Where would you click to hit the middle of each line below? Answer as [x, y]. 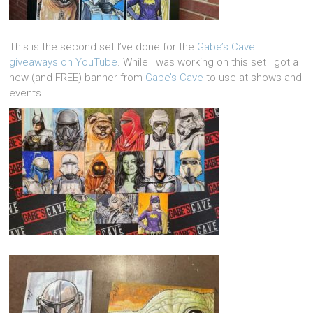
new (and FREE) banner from [78, 78]
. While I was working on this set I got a [208, 62]
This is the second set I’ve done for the [103, 47]
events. [27, 93]
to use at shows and [253, 78]
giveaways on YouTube [64, 62]
